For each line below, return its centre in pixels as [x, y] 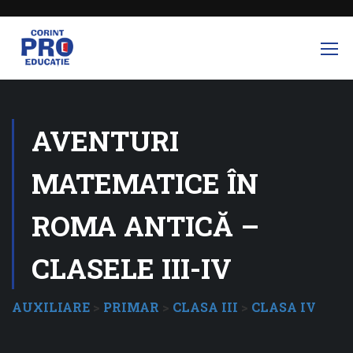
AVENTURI [105, 140]
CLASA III [205, 307]
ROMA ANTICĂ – [145, 225]
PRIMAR [131, 307]
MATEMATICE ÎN [145, 183]
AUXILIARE [51, 307]
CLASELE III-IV [132, 268]
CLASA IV [284, 307]
